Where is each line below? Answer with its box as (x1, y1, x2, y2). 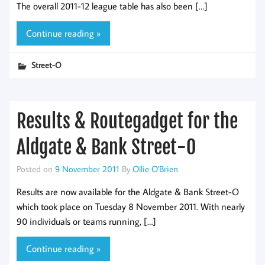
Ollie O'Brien (132, 163, 178, 175)
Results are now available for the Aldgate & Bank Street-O (17, 185, 239, 198)
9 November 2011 (55, 163, 119, 175)
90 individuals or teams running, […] (17, 215, 156, 227)
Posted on (17, 163, 55, 175)
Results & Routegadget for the (17, 109, 238, 134)
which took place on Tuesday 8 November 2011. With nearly (17, 200, 245, 212)
